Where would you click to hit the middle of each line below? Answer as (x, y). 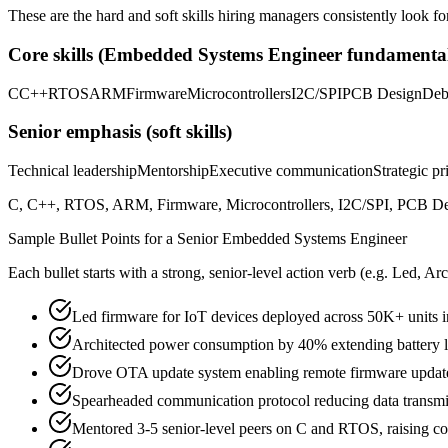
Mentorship (173, 171)
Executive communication (291, 171)
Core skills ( (56, 54)
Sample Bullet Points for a (92, 239)
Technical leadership (72, 171)
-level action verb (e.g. (317, 273)
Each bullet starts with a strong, (108, 273)
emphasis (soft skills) (146, 132)
